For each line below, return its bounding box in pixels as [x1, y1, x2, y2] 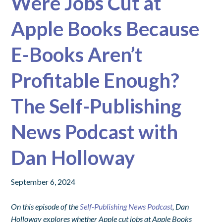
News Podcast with [11, 119, 178, 144]
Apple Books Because [11, 16, 200, 41]
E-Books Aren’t [11, 42, 143, 66]
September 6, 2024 [11, 176, 76, 186]
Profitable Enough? [11, 68, 180, 92]
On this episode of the [11, 201, 80, 211]
